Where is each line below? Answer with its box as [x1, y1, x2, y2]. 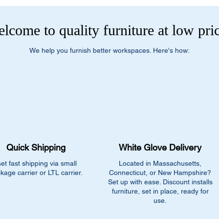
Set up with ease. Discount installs [108, 177, 213, 186]
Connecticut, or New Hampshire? [109, 168, 211, 176]
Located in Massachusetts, [119, 159, 201, 167]
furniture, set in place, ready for [111, 187, 209, 195]
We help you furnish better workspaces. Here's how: [29, 46, 190, 54]
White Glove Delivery [119, 142, 201, 153]
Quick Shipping [6, 142, 66, 153]
